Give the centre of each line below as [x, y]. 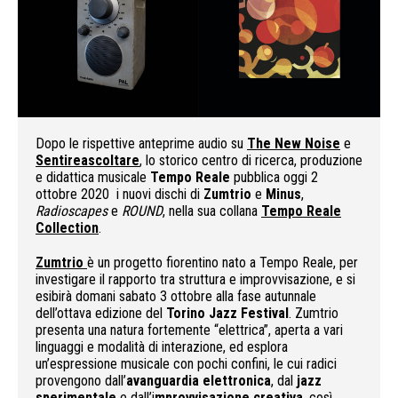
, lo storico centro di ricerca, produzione [251, 160]
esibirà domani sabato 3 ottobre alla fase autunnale [176, 296]
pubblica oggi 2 [274, 177]
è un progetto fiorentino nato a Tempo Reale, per [223, 262]
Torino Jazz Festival [227, 313]
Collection [67, 227]
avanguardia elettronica [199, 380]
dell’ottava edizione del [101, 313]
